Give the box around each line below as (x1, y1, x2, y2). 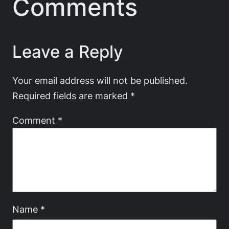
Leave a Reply (12, 41, 123, 62)
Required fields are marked (12, 90, 130, 102)
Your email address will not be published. (12, 75, 188, 86)
